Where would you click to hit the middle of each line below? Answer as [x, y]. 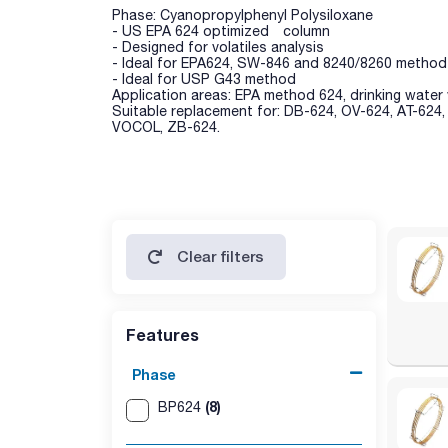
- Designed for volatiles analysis [218, 46]
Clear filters [221, 256]
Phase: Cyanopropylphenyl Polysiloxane [242, 14]
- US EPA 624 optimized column [221, 30]
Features [162, 334]
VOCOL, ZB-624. [166, 126]
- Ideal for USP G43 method [204, 78]
